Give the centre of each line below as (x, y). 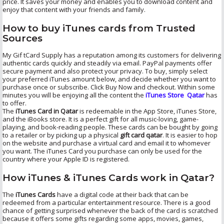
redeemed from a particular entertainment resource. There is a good (106, 202)
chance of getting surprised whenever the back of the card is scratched (110, 210)
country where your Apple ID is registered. (67, 159)
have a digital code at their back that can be (122, 194)
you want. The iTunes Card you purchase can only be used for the (102, 151)
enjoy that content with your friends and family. (74, 9)
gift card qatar (141, 135)
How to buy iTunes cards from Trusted (99, 28)
